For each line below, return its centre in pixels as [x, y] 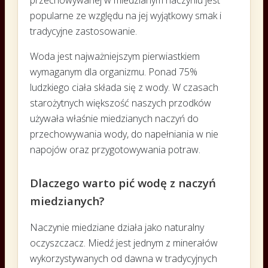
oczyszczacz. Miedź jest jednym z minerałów [124, 243]
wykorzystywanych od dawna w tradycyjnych [124, 258]
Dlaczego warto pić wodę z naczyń [123, 182]
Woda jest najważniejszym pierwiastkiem [115, 56]
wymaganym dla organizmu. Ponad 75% [114, 71]
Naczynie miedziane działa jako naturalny [117, 227]
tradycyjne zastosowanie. [83, 31]
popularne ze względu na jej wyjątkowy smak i [126, 15]
